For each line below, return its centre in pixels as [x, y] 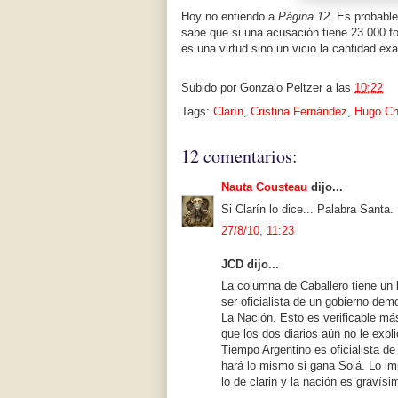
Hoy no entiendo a [230, 17]
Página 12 [304, 17]
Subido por [211, 88]
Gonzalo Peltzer [281, 88]
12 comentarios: [239, 156]
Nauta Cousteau [264, 187]
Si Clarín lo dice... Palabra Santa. [307, 209]
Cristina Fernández [299, 112]
